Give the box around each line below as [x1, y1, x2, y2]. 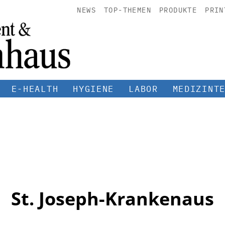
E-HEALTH [11, 83, 59, 94]
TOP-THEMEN [103, 6, 151, 15]
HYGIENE [73, 83, 115, 94]
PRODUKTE [159, 6, 197, 15]
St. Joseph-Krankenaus [11, 186, 214, 211]
